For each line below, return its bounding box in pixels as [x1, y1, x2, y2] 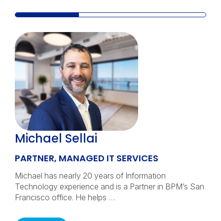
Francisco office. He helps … [15, 192, 115, 202]
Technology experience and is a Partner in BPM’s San [15, 182, 204, 191]
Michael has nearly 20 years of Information [15, 171, 166, 181]
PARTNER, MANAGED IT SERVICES [15, 152, 158, 164]
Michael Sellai [15, 130, 97, 147]
